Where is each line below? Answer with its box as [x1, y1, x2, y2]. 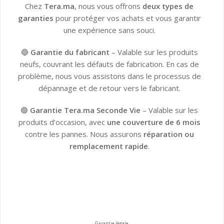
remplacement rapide [69, 141, 148, 151]
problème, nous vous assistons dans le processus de [17, 71, 201, 81]
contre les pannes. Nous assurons [24, 129, 143, 139]
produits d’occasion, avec [18, 117, 107, 127]
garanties [17, 13, 53, 23]
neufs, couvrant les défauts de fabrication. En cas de [19, 59, 199, 69]
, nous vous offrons [74, 1, 143, 11]
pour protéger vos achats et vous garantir [53, 13, 201, 23]
